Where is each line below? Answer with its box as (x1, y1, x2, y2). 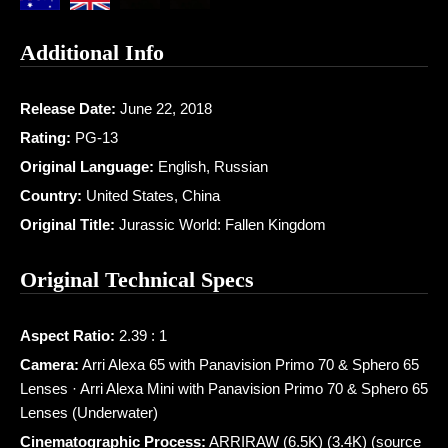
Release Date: (20, 100, 116, 117)
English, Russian (154, 158, 268, 175)
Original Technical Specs (20, 267, 254, 292)
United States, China (82, 187, 220, 204)
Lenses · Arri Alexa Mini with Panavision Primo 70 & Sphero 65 (20, 380, 428, 397)
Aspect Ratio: (20, 327, 115, 344)
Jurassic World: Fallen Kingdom (115, 216, 326, 233)
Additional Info (20, 40, 164, 65)
